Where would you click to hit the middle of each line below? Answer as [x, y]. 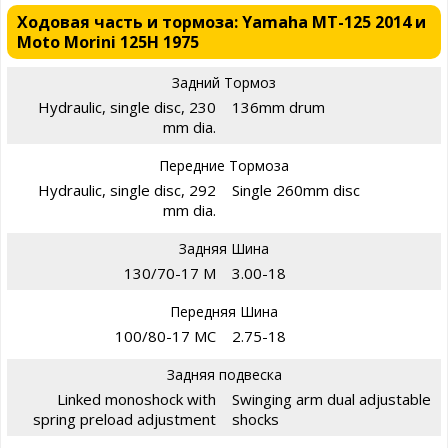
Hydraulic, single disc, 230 [127, 107]
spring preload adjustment [124, 419]
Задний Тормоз [224, 83]
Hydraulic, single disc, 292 [127, 190]
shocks [255, 419]
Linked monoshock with [136, 399]
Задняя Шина [224, 249]
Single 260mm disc [296, 190]
